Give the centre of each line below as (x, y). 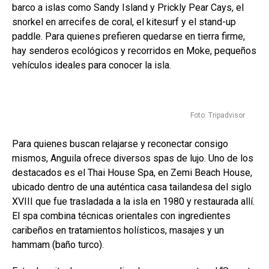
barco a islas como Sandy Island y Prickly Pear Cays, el (128, 8)
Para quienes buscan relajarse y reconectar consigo (120, 144)
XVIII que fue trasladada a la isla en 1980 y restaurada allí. (133, 201)
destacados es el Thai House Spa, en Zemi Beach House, (132, 173)
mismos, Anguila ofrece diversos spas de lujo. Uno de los (133, 158)
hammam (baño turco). (58, 245)
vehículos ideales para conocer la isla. (92, 65)
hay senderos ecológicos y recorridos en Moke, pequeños (134, 51)
